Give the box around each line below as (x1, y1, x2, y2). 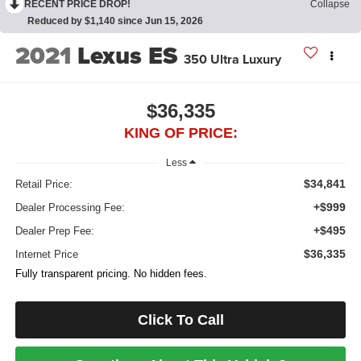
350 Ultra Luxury (183, 49, 281, 68)
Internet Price (15, 248, 78, 261)
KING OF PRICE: (123, 125, 238, 142)
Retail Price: (15, 178, 73, 191)
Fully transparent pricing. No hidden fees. (15, 268, 207, 280)
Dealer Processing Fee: (15, 201, 125, 214)
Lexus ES (77, 37, 177, 73)
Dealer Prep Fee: (15, 225, 94, 238)
